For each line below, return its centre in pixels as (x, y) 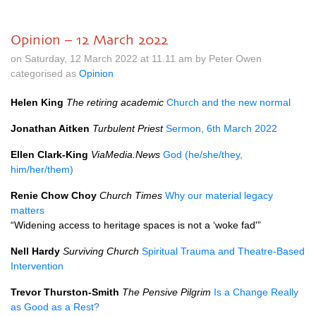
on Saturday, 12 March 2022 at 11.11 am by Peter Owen (136, 59)
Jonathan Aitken (50, 128)
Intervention (37, 266)
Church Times (131, 195)
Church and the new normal (229, 102)
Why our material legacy (219, 195)
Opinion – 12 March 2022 (89, 39)
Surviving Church (101, 251)
